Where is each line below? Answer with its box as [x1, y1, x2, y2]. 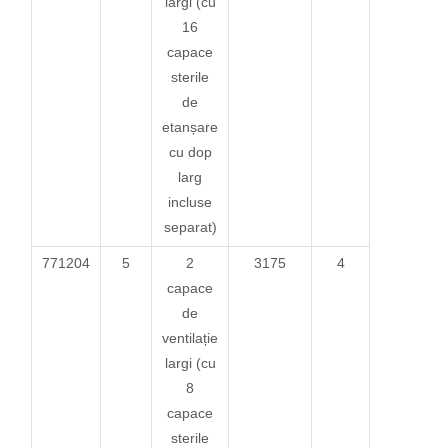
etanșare [162, 118, 219, 135]
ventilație [162, 329, 219, 346]
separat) [163, 218, 217, 235]
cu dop [168, 143, 212, 160]
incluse [168, 193, 213, 210]
